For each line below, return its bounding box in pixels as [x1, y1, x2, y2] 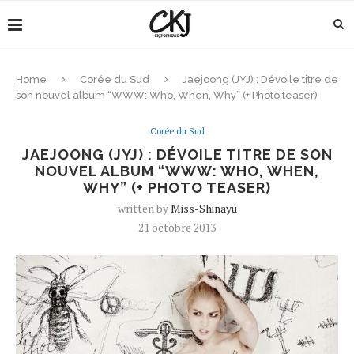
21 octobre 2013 [138, 220, 216, 235]
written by [117, 201, 171, 216]
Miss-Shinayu [170, 201, 237, 216]
